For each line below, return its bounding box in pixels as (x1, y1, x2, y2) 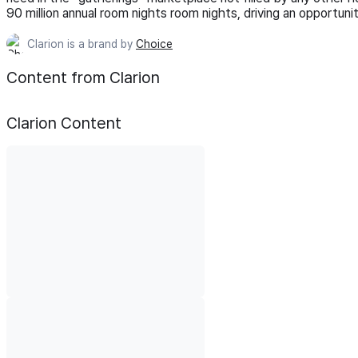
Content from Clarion (6, 67, 160, 87)
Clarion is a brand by (27, 37, 136, 50)
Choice (136, 37, 173, 50)
